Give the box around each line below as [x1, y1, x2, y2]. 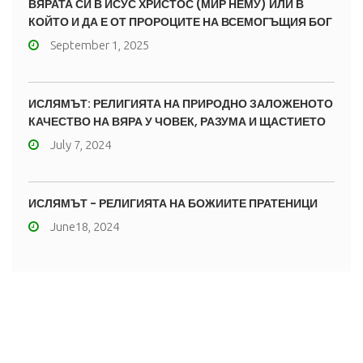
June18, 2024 [50, 220, 119, 233]
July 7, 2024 [50, 138, 111, 152]
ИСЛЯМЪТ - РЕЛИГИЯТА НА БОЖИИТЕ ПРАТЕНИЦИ [28, 195, 318, 211]
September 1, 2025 [50, 38, 149, 52]
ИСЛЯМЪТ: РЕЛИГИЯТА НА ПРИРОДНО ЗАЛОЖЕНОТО [28, 96, 333, 112]
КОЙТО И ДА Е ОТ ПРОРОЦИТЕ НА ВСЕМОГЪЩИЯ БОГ [28, 14, 332, 30]
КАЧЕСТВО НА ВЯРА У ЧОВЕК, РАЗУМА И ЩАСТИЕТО [28, 113, 326, 130]
